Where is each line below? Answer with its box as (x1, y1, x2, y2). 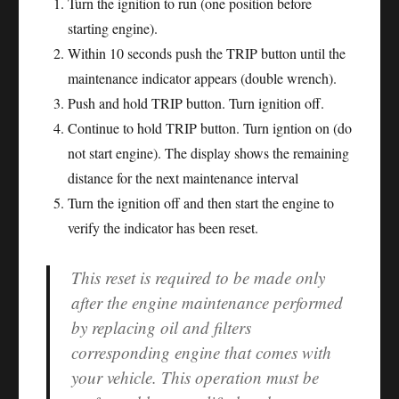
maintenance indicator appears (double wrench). (68, 69, 338, 88)
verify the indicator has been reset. (68, 218, 259, 238)
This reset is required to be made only (71, 266, 326, 289)
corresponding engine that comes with (71, 341, 332, 364)
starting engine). (68, 19, 159, 38)
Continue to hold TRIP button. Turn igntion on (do (68, 118, 353, 138)
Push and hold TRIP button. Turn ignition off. (68, 94, 325, 113)
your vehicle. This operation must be (71, 366, 320, 389)
